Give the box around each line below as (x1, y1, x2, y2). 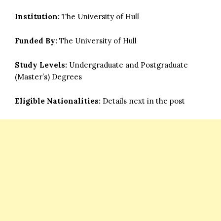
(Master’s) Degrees (15, 72, 82, 81)
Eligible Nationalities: (15, 96, 101, 106)
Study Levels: (15, 60, 67, 70)
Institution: (15, 11, 60, 21)
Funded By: (15, 36, 57, 45)
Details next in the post (101, 96, 185, 106)
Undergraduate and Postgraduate (67, 60, 188, 70)
